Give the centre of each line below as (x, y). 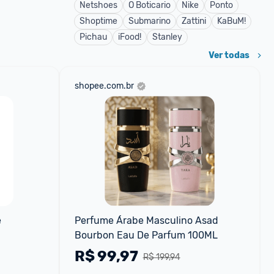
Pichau (93, 37)
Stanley (167, 37)
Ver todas (229, 55)
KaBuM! (231, 21)
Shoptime (98, 21)
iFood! (130, 37)
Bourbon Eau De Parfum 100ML (146, 235)
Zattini (194, 21)
